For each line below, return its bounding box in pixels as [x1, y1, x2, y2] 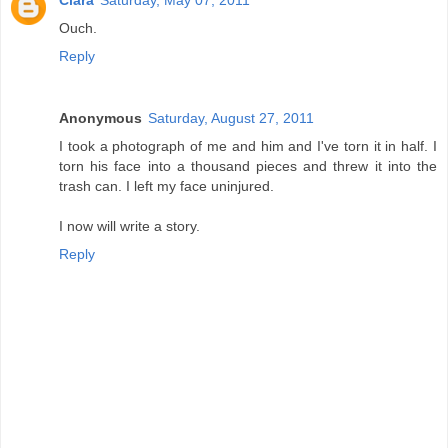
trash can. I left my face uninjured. [59, 178, 274, 195]
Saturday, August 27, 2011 [148, 110, 314, 127]
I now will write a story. [59, 218, 200, 235]
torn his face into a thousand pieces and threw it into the [59, 158, 437, 175]
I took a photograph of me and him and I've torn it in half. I [59, 138, 437, 155]
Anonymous [59, 110, 142, 127]
